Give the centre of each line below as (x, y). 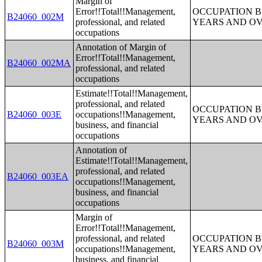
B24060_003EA (38, 176)
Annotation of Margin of (121, 47)
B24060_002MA (39, 63)
